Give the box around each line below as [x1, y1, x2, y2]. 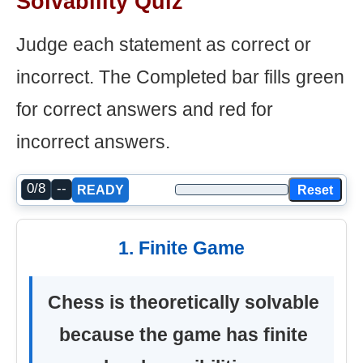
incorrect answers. [16, 130, 170, 152]
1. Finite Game [118, 237, 245, 258]
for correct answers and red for [16, 98, 273, 120]
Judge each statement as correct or [16, 33, 311, 55]
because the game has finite [58, 323, 308, 345]
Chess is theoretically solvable [47, 291, 319, 313]
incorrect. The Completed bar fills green [16, 66, 344, 88]
